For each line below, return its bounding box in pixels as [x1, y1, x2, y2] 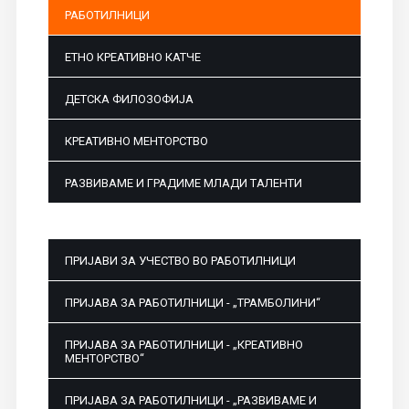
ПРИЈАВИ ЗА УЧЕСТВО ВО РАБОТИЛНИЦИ [64, 254, 296, 268]
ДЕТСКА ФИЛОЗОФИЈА [64, 92, 194, 107]
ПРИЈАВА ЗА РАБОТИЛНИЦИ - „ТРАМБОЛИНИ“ [64, 296, 320, 310]
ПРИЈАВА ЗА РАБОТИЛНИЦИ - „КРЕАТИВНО [64, 338, 303, 352]
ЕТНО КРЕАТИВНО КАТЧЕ [64, 50, 201, 65]
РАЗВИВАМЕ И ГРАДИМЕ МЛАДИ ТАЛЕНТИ [64, 176, 302, 191]
